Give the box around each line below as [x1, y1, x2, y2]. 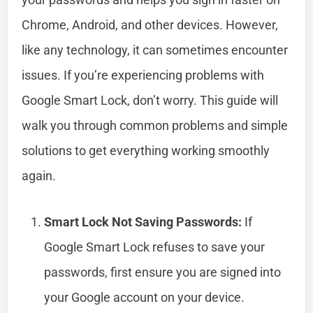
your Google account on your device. [44, 289, 245, 305]
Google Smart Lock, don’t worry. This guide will [22, 92, 279, 108]
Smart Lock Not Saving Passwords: [44, 214, 242, 229]
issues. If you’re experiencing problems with [22, 67, 265, 82]
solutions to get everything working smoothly [22, 143, 270, 158]
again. [22, 168, 57, 183]
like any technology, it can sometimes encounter [22, 42, 289, 57]
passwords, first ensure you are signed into [44, 264, 282, 279]
